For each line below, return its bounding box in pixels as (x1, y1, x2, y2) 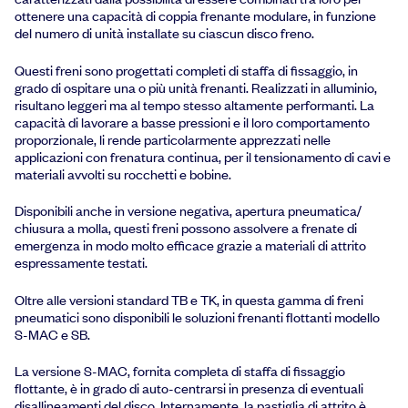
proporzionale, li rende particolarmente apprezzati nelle (15, 129, 331, 148)
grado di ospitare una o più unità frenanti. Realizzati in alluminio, (15, 77, 377, 97)
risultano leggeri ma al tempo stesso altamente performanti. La (15, 95, 374, 114)
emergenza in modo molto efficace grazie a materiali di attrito (15, 236, 366, 255)
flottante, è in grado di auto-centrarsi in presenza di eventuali (15, 379, 363, 398)
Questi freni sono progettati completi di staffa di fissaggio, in (15, 60, 358, 79)
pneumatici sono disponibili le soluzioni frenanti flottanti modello (15, 307, 380, 326)
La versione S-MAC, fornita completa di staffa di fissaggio (15, 362, 345, 381)
